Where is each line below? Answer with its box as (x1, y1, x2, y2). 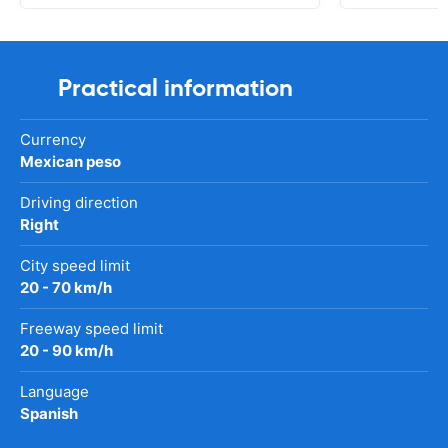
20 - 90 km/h (20, 340, 113, 360)
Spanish (20, 403, 78, 423)
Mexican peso (20, 151, 121, 171)
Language (20, 381, 89, 401)
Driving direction (20, 192, 138, 212)
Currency (20, 129, 86, 149)
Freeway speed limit (20, 318, 163, 338)
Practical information (58, 72, 293, 103)
